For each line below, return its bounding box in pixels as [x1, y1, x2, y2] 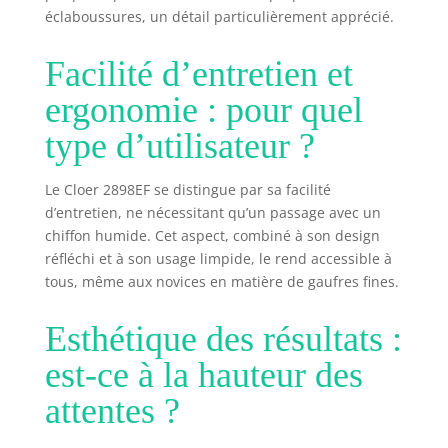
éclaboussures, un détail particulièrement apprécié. [44, 6, 394, 26]
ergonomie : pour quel [44, 89, 363, 130]
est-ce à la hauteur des [44, 354, 363, 395]
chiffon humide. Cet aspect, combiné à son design [44, 225, 380, 245]
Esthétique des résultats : [44, 318, 402, 359]
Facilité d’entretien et [44, 53, 353, 94]
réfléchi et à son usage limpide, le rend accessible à [44, 248, 392, 268]
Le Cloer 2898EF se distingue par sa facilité [44, 179, 331, 199]
